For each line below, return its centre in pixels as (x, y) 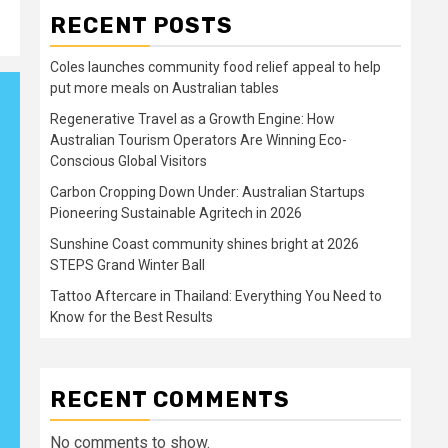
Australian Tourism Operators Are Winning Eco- (198, 140)
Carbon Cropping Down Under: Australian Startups (207, 192)
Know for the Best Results (131, 317)
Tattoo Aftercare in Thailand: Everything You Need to (216, 296)
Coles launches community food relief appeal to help (215, 67)
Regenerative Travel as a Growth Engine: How (192, 119)
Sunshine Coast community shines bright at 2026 (204, 244)
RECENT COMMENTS (170, 400)
